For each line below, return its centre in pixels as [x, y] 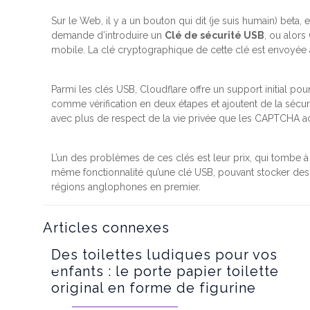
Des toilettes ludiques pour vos [165, 255]
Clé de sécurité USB [215, 35]
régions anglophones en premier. [126, 187]
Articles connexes [106, 228]
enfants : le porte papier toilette [165, 271]
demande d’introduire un [108, 35]
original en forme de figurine [154, 288]
